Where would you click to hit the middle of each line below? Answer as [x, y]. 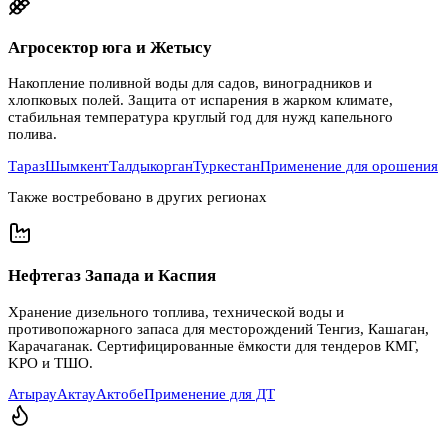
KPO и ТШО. [50, 362]
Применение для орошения [349, 165]
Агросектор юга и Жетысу [110, 47]
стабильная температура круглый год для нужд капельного [200, 116]
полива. [32, 133]
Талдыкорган [151, 165]
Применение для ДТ [209, 394]
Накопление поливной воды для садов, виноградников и [190, 82]
